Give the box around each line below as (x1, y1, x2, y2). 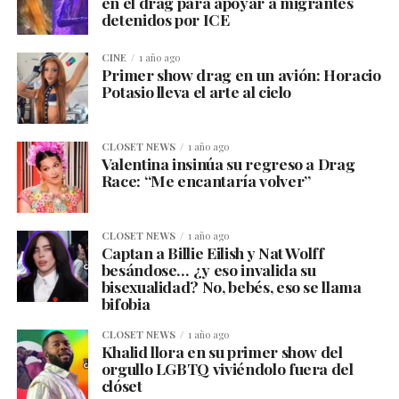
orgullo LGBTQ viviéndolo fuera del (101, 358, 354, 379)
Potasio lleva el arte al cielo (101, 81, 292, 102)
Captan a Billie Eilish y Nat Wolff (101, 242, 324, 264)
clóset (101, 375, 142, 396)
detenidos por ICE (101, 9, 230, 30)
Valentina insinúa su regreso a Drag (101, 153, 355, 175)
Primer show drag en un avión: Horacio (101, 64, 381, 85)
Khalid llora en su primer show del (101, 341, 343, 362)
